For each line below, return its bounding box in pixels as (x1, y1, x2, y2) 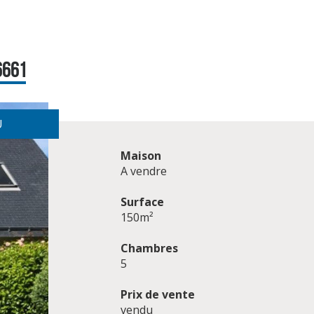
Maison (120, 148, 161, 163)
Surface (120, 194, 164, 210)
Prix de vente (120, 287, 195, 302)
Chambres (120, 240, 178, 256)
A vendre (120, 163, 167, 179)
